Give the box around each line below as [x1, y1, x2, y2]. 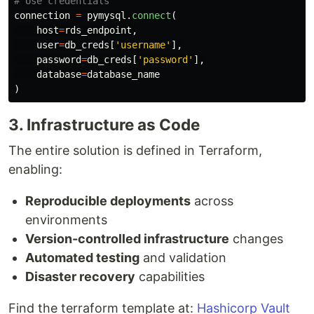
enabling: [8, 162, 62, 177]
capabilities [135, 269, 205, 285]
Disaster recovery [25, 269, 135, 285]
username [121, 39, 165, 51]
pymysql [87, 10, 126, 22]
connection [14, 10, 70, 22]
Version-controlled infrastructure [25, 231, 229, 247]
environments [25, 212, 107, 228]
